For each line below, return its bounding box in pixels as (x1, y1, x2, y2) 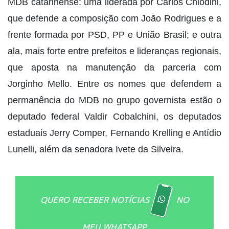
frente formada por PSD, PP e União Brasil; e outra (8, 30, 221, 40)
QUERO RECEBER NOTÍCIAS (40, 194, 149, 206)
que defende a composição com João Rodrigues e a (8, 13, 221, 24)
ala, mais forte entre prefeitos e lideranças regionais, (8, 46, 221, 57)
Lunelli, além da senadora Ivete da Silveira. (8, 144, 184, 155)
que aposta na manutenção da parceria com (8, 62, 221, 73)
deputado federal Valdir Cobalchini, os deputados (8, 111, 221, 122)
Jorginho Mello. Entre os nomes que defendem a (8, 79, 221, 89)
